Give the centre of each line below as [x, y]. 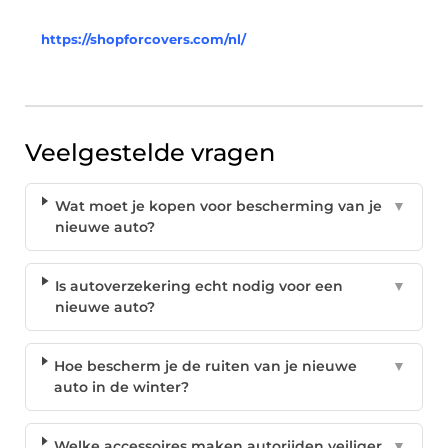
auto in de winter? [122, 387]
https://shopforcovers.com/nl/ [143, 40]
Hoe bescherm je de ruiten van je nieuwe [206, 366]
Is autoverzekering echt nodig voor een [199, 286]
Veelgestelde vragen [150, 153]
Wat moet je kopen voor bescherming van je [218, 206]
